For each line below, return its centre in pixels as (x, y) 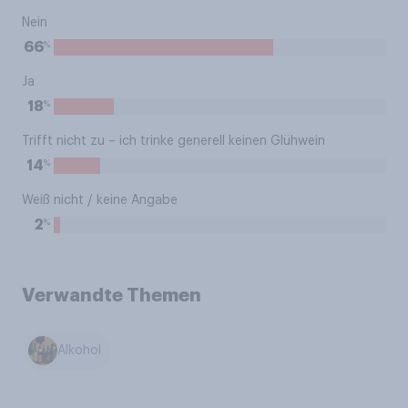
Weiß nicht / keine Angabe (100, 200)
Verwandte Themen (112, 295)
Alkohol (80, 351)
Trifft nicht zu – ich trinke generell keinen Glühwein (173, 141)
